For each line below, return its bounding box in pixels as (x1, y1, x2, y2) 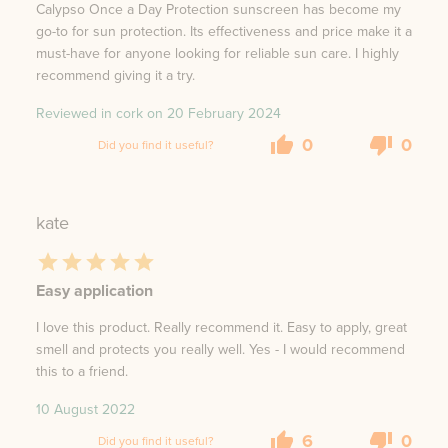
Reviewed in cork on (36, 103, 163, 125)
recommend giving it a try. (36, 65, 195, 87)
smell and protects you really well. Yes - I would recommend (36, 339, 405, 361)
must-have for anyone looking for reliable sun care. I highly (36, 43, 399, 65)
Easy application (36, 279, 153, 303)
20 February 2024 (167, 103, 281, 125)
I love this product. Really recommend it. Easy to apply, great (36, 317, 407, 339)
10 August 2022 (36, 399, 135, 421)
